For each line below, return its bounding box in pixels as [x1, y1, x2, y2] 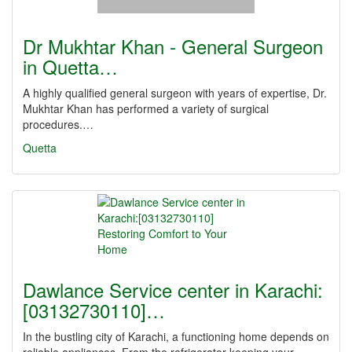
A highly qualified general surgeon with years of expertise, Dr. [23, 85, 327, 101]
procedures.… [23, 116, 93, 132]
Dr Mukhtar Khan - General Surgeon [23, 32, 323, 60]
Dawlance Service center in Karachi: [23, 276, 323, 303]
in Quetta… [23, 53, 118, 80]
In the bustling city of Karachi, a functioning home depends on [23, 328, 329, 344]
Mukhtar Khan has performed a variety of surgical [23, 101, 269, 116]
